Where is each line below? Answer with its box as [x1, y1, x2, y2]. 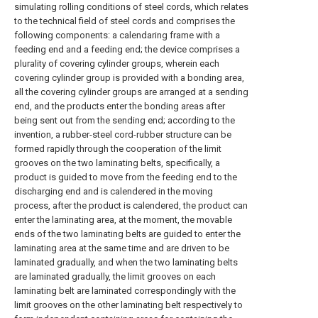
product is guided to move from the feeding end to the [14, 172, 237, 182]
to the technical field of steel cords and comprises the [14, 16, 235, 26]
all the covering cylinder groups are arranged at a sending [14, 87, 248, 97]
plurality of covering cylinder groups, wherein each [14, 58, 219, 69]
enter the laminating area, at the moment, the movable [14, 214, 232, 225]
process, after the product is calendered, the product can [14, 200, 248, 211]
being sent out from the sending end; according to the [14, 115, 235, 126]
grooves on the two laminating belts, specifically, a [14, 158, 220, 168]
